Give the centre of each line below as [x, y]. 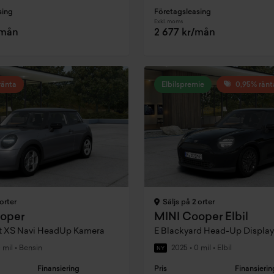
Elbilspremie [183, 85]
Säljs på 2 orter [187, 203]
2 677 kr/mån [184, 33]
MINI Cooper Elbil [201, 218]
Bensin [30, 249]
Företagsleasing [182, 12]
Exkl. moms [168, 21]
